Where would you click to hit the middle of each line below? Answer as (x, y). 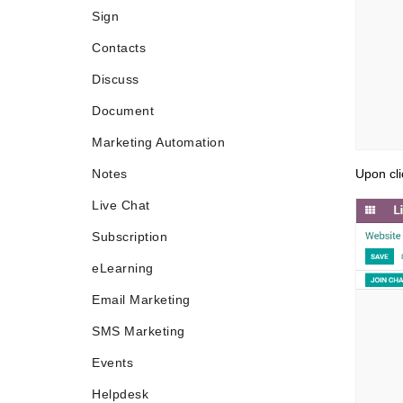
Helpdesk (120, 394)
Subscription (130, 237)
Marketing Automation (158, 142)
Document (123, 111)
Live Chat (121, 205)
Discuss (116, 79)
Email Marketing (141, 300)
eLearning (123, 268)
